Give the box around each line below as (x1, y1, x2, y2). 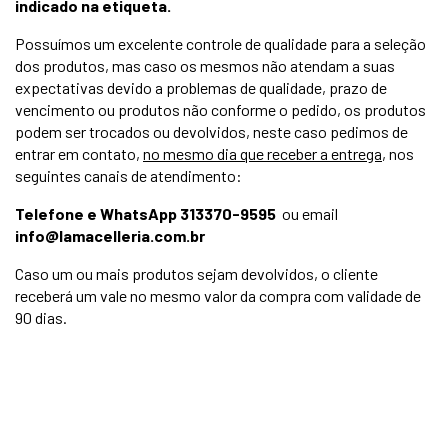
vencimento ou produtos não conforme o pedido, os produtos (15, 100, 426, 119)
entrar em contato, (15, 144, 143, 163)
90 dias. (15, 308, 67, 327)
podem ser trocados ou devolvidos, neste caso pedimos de (15, 122, 408, 141)
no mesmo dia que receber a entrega (143, 144, 382, 163)
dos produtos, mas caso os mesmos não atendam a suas (15, 56, 395, 75)
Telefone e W (15, 204, 114, 223)
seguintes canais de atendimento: (15, 166, 242, 185)
